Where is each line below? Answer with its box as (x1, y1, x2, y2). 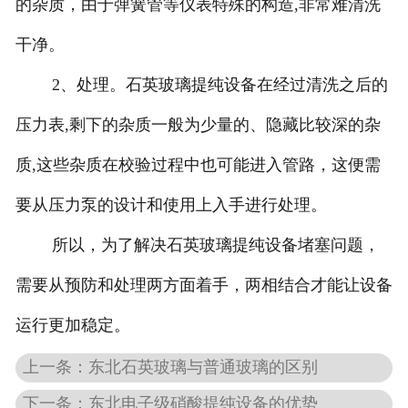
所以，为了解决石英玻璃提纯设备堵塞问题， (15, 236, 380, 255)
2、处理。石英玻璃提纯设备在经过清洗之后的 (15, 76, 388, 95)
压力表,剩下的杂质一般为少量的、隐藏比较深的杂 (15, 116, 381, 135)
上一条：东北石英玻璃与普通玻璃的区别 (23, 357, 319, 376)
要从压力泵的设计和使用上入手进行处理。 (15, 196, 327, 215)
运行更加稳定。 (15, 316, 130, 335)
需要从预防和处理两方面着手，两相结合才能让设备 (15, 276, 393, 295)
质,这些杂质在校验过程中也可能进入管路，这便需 (15, 156, 381, 175)
